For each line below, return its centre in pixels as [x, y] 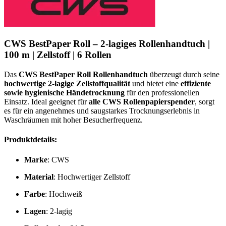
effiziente [196, 84]
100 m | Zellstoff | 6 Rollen [58, 55]
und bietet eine [155, 84]
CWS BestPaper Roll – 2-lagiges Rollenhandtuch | [107, 44]
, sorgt [205, 102]
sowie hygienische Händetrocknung [64, 93]
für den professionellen [162, 93]
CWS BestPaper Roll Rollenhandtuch [83, 75]
